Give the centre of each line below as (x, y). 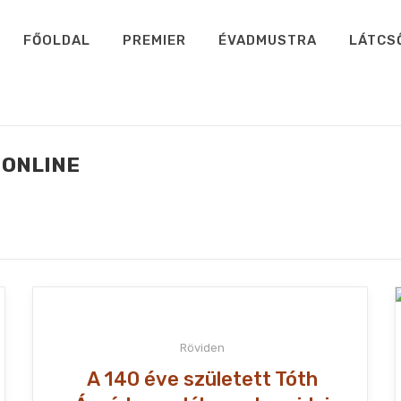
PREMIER (154, 40)
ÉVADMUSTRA (268, 40)
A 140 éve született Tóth (202, 379)
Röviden (202, 348)
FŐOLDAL (57, 40)
